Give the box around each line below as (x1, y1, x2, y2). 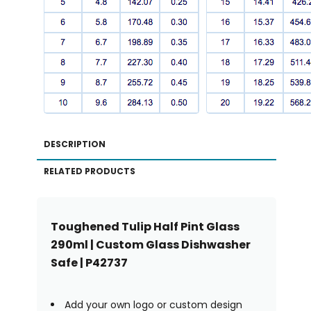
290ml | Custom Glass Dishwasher (50, 236, 251, 253)
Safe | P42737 (50, 254, 128, 271)
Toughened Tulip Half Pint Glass (50, 218, 239, 235)
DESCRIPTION (43, 137, 106, 150)
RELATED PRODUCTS (43, 165, 135, 177)
